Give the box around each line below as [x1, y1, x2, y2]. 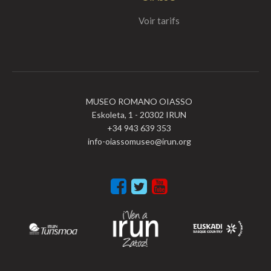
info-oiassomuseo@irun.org [87, 135, 191, 146]
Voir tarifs [139, 15, 180, 26]
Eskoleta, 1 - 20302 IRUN [92, 109, 186, 120]
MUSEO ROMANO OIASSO [86, 96, 192, 106]
